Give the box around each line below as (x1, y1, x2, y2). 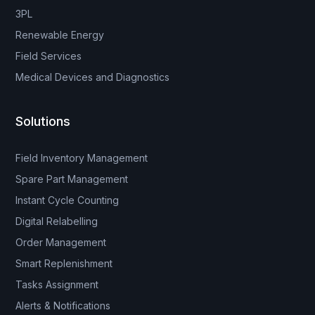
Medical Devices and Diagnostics (15, 70, 170, 83)
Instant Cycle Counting (15, 193, 120, 206)
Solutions (15, 113, 71, 129)
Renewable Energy (15, 28, 105, 41)
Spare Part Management (15, 172, 129, 185)
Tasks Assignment (15, 278, 99, 290)
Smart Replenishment (15, 257, 113, 269)
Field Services (15, 49, 82, 62)
